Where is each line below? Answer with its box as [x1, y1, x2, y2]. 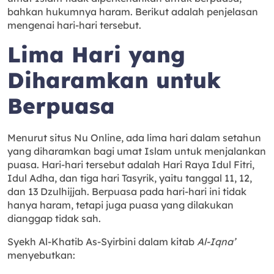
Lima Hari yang [7, 41, 185, 68]
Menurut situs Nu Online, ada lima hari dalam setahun [7, 131, 261, 144]
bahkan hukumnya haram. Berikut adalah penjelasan [7, 6, 258, 18]
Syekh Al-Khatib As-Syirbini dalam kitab [7, 235, 197, 248]
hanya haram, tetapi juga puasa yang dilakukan [7, 199, 234, 212]
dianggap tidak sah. [7, 212, 101, 225]
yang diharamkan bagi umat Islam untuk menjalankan [7, 145, 266, 158]
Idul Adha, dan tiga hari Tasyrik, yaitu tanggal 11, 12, [7, 172, 252, 185]
